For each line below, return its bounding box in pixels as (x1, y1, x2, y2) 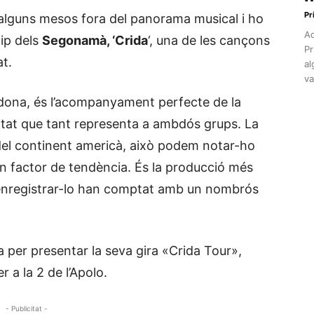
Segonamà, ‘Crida (42, 33, 148, 48)
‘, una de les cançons (148, 33, 270, 48)
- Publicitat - (6, 304, 48, 313)
